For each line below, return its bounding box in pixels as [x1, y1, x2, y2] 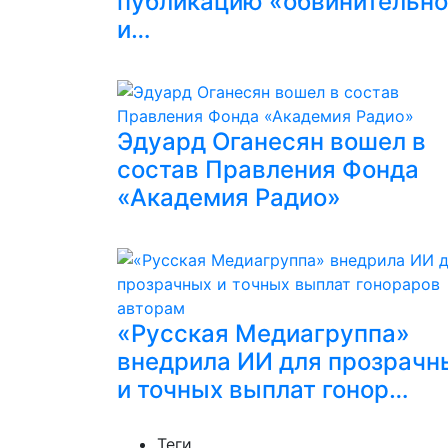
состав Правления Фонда [117, 155, 419, 184]
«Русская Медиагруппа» [117, 319, 410, 348]
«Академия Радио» [117, 183, 341, 212]
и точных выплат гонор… [117, 375, 409, 404]
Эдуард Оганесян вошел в [117, 127, 426, 156]
